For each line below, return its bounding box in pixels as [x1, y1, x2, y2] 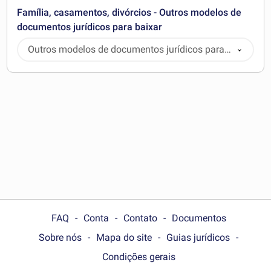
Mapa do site [96, 231, 152, 243]
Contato [123, 212, 157, 224]
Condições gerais [102, 250, 175, 263]
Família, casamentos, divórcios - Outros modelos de [17, 6, 242, 18]
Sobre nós [39, 231, 82, 243]
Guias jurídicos [166, 231, 230, 243]
